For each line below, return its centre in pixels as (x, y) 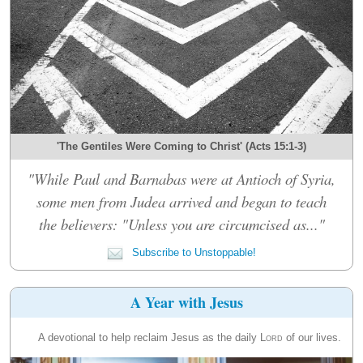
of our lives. (312, 337)
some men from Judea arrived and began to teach (181, 201)
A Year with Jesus (186, 302)
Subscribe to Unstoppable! (192, 252)
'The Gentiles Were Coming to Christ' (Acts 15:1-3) (181, 146)
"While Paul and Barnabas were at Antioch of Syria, (181, 178)
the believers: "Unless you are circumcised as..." (181, 224)
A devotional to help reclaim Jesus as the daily (149, 337)
